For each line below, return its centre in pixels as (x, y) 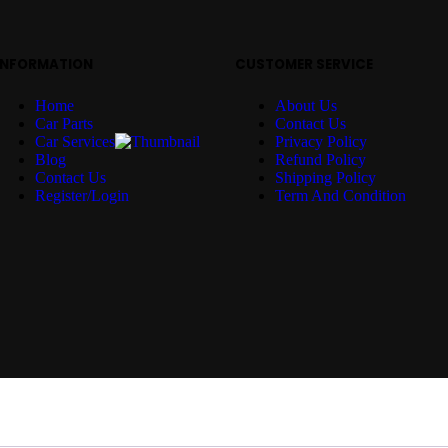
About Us (306, 105)
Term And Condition (340, 195)
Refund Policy (320, 159)
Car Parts (64, 123)
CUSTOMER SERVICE (304, 64)
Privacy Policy (321, 141)
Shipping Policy (325, 177)
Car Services (75, 141)
